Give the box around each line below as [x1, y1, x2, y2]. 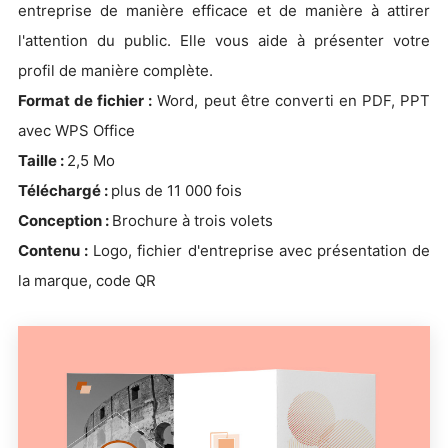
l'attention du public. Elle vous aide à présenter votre [18, 30, 430, 50]
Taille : [18, 150, 67, 170]
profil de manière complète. [18, 60, 213, 80]
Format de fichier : [18, 90, 153, 110]
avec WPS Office [18, 120, 135, 140]
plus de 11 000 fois [111, 180, 242, 200]
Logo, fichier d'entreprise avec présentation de [88, 240, 431, 260]
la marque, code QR [18, 270, 156, 290]
